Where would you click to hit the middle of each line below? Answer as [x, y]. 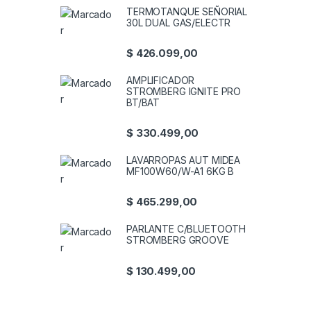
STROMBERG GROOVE [178, 240]
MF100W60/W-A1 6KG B [180, 171]
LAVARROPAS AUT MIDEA [184, 160]
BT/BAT [143, 102]
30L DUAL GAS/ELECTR [179, 22]
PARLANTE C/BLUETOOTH [186, 229]
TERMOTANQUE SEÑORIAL [187, 11]
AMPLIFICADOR [161, 80]
